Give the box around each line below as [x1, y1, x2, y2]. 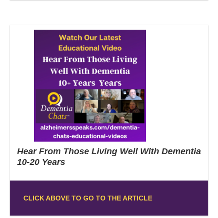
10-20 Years [17, 157, 65, 167]
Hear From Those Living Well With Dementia [17, 146, 201, 156]
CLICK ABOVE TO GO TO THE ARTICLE [23, 194, 152, 202]
